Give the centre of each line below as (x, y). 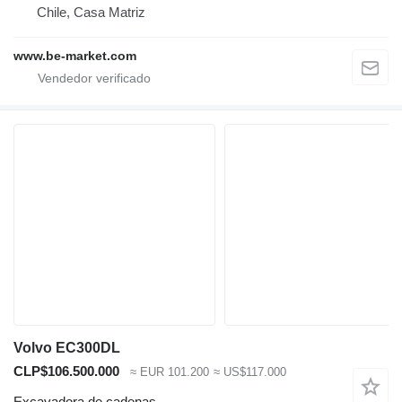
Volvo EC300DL (67, 347)
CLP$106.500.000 (66, 371)
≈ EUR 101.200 (170, 371)
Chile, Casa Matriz (91, 12)
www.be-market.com (75, 55)
